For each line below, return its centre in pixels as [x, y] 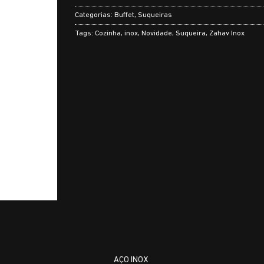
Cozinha [108, 33]
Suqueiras [155, 15]
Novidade [157, 33]
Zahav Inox [227, 33]
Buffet [124, 15]
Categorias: [95, 15]
